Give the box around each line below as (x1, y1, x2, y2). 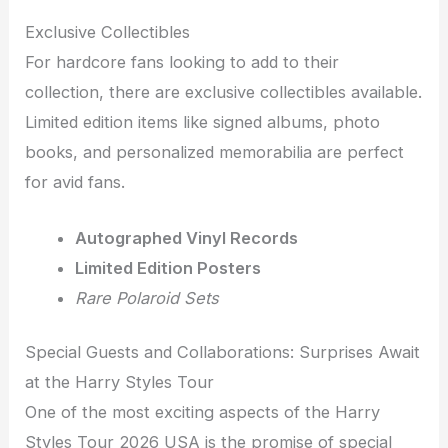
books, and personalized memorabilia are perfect (25, 141, 405, 162)
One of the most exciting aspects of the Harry (25, 402, 381, 423)
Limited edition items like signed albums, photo (25, 111, 381, 132)
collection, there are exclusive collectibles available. (25, 81, 423, 102)
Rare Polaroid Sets (74, 287, 219, 308)
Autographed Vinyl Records (74, 227, 298, 248)
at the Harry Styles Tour (25, 372, 215, 393)
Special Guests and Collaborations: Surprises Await (25, 342, 421, 363)
